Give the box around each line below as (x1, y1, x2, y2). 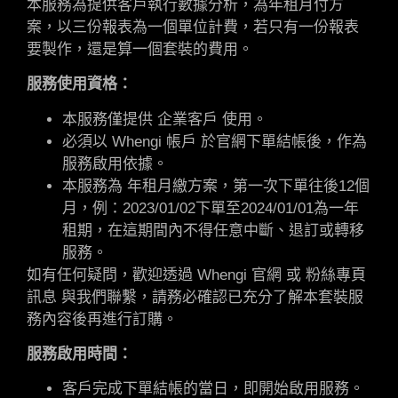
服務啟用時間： (27, 345, 132, 362)
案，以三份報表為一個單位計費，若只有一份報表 (27, 18, 359, 36)
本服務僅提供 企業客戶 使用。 (62, 110, 267, 128)
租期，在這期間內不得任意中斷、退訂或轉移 (62, 221, 364, 239)
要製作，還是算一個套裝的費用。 (27, 40, 253, 58)
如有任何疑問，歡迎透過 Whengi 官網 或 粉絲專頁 (27, 266, 366, 283)
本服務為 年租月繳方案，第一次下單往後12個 (62, 177, 370, 195)
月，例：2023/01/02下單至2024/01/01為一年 (62, 199, 359, 217)
